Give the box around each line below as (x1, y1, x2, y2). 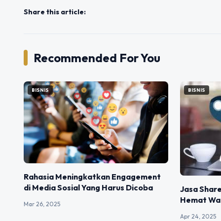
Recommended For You (34, 50, 160, 65)
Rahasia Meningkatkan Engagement (24, 172, 161, 182)
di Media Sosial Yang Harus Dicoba (24, 183, 153, 193)
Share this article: (24, 7, 86, 16)
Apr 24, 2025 (180, 212, 217, 220)
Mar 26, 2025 (24, 200, 60, 208)
